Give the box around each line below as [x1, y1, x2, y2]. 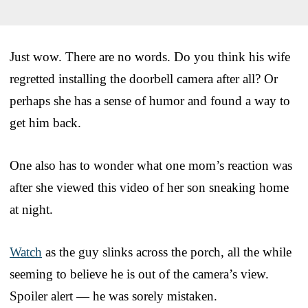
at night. [10, 201, 53, 217]
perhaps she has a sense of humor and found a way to [10, 93, 290, 108]
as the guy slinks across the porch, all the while [42, 244, 291, 259]
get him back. [10, 115, 81, 130]
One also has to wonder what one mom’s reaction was [10, 157, 292, 173]
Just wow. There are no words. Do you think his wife [10, 49, 290, 64]
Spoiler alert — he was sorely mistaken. [10, 288, 217, 303]
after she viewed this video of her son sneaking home [10, 179, 289, 195]
